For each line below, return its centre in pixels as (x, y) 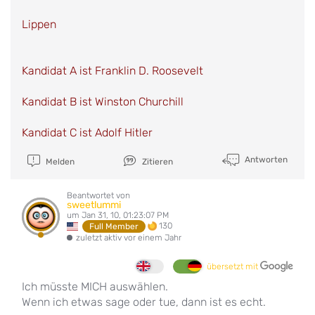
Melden (59, 161)
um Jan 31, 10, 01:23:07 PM (118, 215)
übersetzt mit (233, 266)
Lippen (39, 24)
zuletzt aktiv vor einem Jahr (129, 237)
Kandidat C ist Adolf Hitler (87, 132)
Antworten (265, 159)
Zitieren (156, 161)
